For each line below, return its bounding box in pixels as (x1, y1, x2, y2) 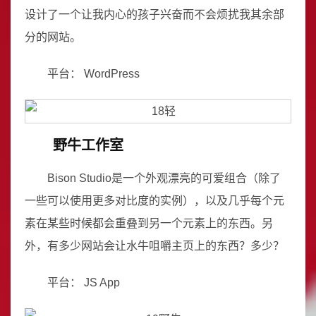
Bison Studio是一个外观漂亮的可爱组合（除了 (47, 172, 281, 184)
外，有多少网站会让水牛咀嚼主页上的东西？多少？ (25, 240, 284, 252)
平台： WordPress (47, 68, 140, 80)
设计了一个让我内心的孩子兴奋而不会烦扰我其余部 (25, 8, 284, 20)
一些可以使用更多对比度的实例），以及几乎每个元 (25, 195, 284, 207)
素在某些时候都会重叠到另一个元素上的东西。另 (25, 217, 273, 229)
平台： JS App (47, 276, 120, 288)
